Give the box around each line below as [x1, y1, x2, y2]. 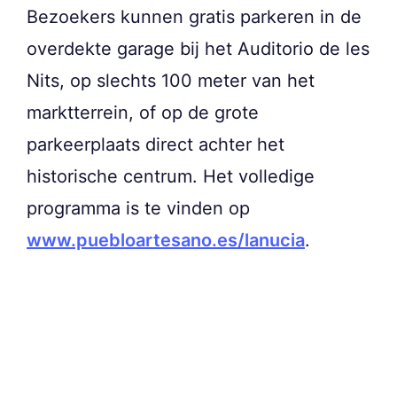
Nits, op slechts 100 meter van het [27, 70, 315, 92]
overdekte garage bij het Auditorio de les [27, 38, 370, 60]
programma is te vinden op [27, 198, 250, 220]
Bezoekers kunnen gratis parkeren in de [27, 6, 362, 28]
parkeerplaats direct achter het [27, 134, 284, 156]
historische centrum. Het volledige [27, 166, 315, 188]
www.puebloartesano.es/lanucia [27, 230, 305, 252]
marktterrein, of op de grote [27, 102, 259, 124]
